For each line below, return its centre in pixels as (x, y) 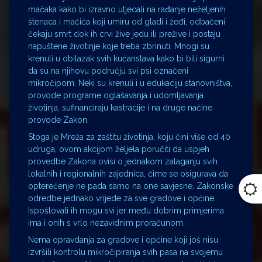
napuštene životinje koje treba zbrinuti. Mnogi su (119, 46)
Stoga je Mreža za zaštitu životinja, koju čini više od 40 (129, 137)
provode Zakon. (58, 120)
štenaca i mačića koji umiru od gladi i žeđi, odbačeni (127, 21)
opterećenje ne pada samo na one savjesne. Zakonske (131, 186)
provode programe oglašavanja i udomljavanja (116, 95)
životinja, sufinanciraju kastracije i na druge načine (120, 107)
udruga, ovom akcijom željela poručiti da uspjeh (119, 149)
